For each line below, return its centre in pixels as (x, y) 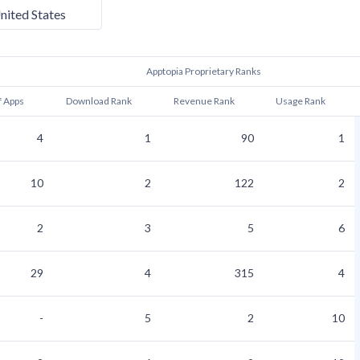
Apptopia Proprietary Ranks (204, 72)
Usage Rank (301, 101)
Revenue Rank (204, 101)
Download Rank (99, 101)
